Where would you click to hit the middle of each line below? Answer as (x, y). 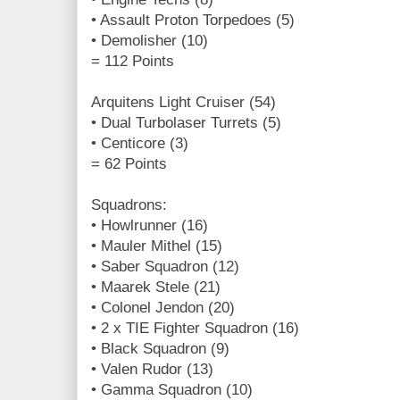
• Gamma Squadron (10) (172, 389)
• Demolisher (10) (150, 40)
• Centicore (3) (140, 143)
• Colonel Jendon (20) (163, 307)
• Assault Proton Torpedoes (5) (193, 20)
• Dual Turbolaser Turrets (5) (186, 122)
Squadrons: (129, 204)
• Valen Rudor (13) (152, 369)
